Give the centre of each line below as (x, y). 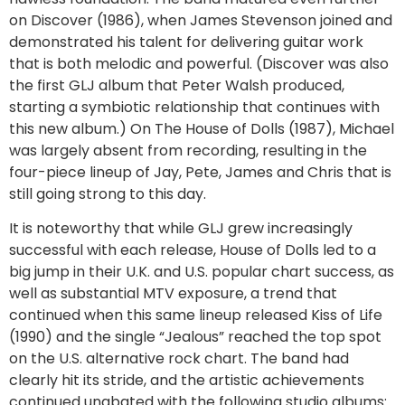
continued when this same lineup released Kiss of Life (196, 316)
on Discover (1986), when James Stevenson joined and (201, 21)
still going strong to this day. (108, 194)
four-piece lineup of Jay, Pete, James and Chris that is (200, 173)
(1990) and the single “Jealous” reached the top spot (195, 337)
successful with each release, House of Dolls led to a (193, 250)
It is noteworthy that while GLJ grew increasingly (181, 229)
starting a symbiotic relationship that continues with (194, 108)
